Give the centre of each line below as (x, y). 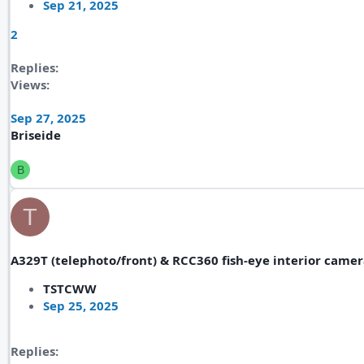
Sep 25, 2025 (81, 305)
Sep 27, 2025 (48, 118)
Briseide (36, 135)
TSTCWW (70, 288)
